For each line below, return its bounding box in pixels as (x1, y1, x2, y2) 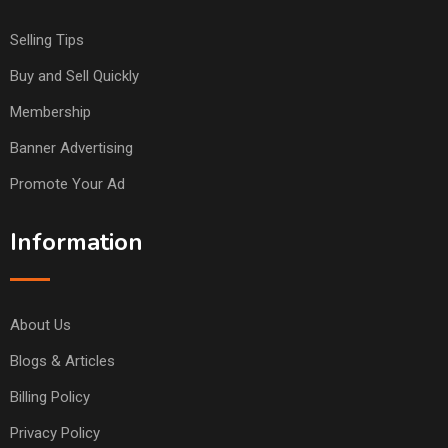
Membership (10, 102, 91, 121)
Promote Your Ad (10, 174, 125, 193)
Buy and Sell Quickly (10, 66, 139, 85)
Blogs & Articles (10, 351, 115, 370)
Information (10, 225, 143, 258)
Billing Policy (10, 387, 90, 406)
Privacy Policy (10, 423, 100, 442)
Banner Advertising (10, 138, 133, 157)
